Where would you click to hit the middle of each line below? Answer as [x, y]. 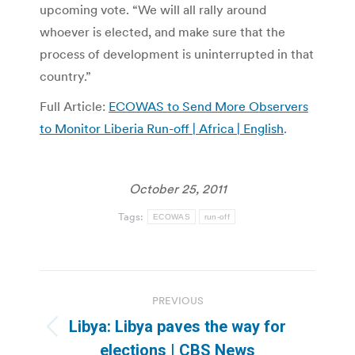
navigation [103, 321]
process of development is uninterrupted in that [177, 53]
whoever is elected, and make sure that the [162, 31]
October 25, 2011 [177, 188]
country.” [65, 76]
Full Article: [74, 106]
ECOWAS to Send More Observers [208, 106]
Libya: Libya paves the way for [177, 326]
